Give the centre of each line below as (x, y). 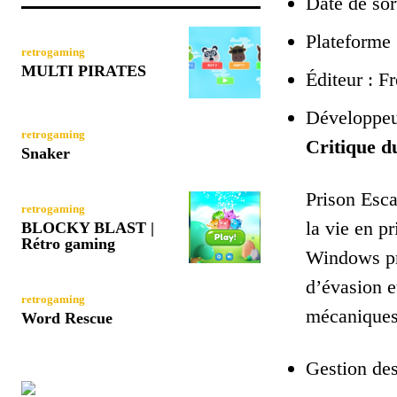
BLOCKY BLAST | (88, 227)
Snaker (46, 153)
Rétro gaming (68, 243)
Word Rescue (67, 318)
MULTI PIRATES (84, 70)
